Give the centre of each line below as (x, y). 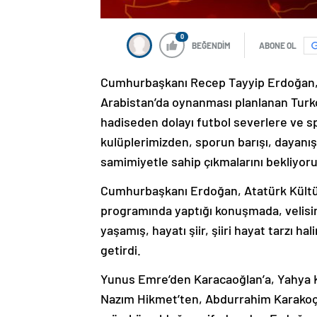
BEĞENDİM (211, 46)
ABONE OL (278, 46)
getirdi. (121, 250)
